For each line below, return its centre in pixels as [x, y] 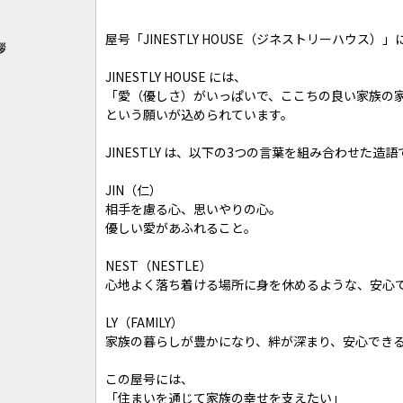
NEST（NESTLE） [159, 265]
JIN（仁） [134, 190]
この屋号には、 [149, 379]
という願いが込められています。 [199, 114]
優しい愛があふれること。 [181, 228]
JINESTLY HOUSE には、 [176, 76]
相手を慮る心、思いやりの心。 [193, 209]
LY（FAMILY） [144, 322]
